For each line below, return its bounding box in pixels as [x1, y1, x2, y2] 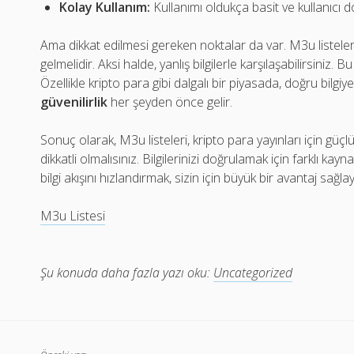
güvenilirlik [40, 93, 108, 111]
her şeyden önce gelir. [107, 93, 233, 111]
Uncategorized [213, 264, 293, 281]
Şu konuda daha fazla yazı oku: [40, 264, 211, 281]
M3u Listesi [40, 207, 106, 224]
